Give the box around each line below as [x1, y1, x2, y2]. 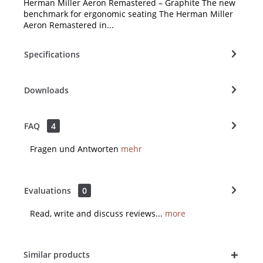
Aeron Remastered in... [23, 19, 114, 31]
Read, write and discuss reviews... [30, 207, 163, 219]
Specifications [24, 48, 80, 60]
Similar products [23, 248, 90, 260]
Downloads [24, 84, 69, 96]
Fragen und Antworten [30, 143, 121, 154]
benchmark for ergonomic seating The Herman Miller [23, 8, 233, 19]
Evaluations [24, 184, 71, 196]
